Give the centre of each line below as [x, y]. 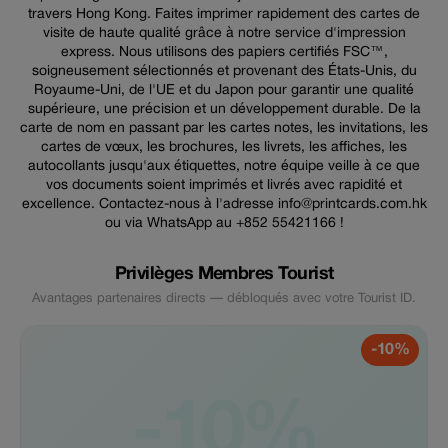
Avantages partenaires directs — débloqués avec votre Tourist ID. [224, 299]
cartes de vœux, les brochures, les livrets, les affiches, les [224, 147]
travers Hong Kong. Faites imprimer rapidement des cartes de [224, 14]
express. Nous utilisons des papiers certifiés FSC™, [224, 52]
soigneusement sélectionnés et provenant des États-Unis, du [224, 71]
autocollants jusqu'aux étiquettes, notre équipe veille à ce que [224, 166]
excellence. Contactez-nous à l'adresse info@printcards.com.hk [224, 204]
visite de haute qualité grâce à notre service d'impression [224, 33]
